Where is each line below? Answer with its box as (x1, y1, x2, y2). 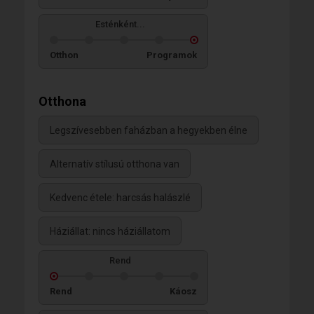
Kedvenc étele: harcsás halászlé (50, 192, 191, 204)
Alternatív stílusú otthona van (50, 158, 179, 170)
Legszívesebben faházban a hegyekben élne (50, 125, 247, 137)
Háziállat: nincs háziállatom (50, 226, 170, 238)
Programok (146, 50, 197, 60)
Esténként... (95, 19, 145, 29)
